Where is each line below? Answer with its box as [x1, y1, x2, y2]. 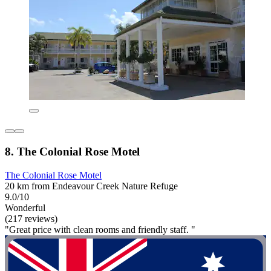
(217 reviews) [5, 213, 57, 224]
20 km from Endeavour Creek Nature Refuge [5, 180, 178, 191]
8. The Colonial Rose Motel [5, 145, 140, 158]
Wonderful [5, 202, 45, 213]
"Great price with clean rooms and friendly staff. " [5, 224, 195, 235]
